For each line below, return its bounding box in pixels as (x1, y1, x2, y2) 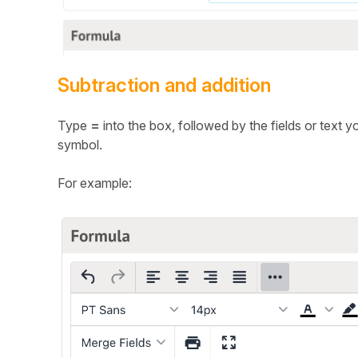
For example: (58, 174, 132, 191)
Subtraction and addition (58, 73, 271, 97)
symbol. (58, 136, 102, 153)
